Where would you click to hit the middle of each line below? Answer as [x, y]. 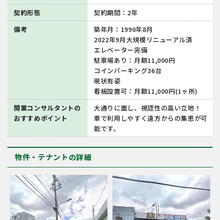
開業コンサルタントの [47, 108]
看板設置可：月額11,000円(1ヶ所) [146, 91]
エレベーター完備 [121, 50]
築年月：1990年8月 [124, 29]
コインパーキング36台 [128, 70]
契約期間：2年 [116, 12]
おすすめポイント [41, 118]
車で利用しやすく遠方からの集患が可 [151, 118]
